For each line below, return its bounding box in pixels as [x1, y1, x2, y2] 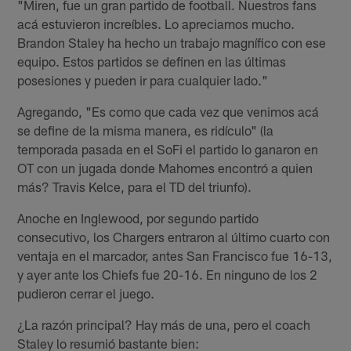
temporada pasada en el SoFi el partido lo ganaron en [17, 140, 319, 157]
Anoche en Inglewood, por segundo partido [17, 209, 259, 226]
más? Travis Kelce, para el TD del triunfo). [17, 178, 252, 194]
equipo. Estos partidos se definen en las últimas [17, 52, 287, 69]
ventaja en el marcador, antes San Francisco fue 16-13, [17, 247, 333, 263]
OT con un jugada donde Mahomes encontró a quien [17, 159, 313, 175]
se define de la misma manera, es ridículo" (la [17, 121, 274, 138]
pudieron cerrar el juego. [17, 284, 155, 301]
